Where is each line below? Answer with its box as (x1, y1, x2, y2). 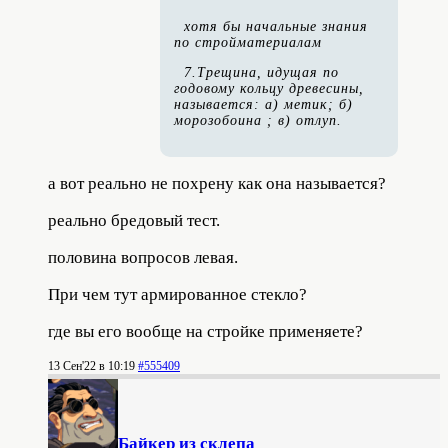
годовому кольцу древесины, (174, 81, 364, 97)
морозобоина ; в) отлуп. (174, 113, 342, 129)
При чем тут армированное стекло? (48, 285, 307, 305)
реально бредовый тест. (48, 211, 220, 231)
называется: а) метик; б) (174, 97, 353, 113)
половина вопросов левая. (48, 248, 238, 268)
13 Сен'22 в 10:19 (48, 359, 135, 374)
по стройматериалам (174, 35, 322, 51)
